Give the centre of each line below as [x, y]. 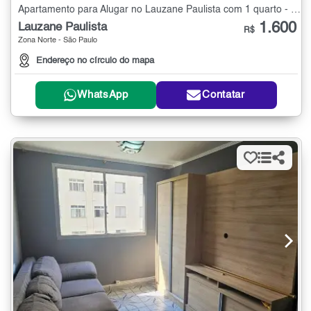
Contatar [224, 95]
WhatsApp [103, 95]
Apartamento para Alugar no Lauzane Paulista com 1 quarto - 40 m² [296, 9]
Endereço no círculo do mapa [95, 60]
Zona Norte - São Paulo [58, 40]
